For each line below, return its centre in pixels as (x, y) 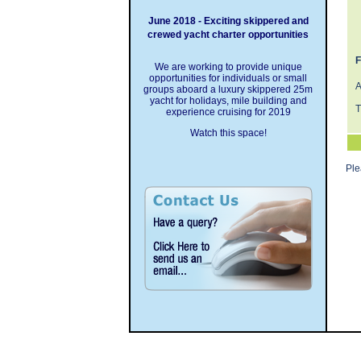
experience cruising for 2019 (228, 112)
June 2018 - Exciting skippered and (228, 21)
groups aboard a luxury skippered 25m (228, 89)
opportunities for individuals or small (228, 78)
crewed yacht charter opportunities (228, 35)
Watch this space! (228, 133)
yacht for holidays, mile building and (228, 101)
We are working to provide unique (228, 67)
